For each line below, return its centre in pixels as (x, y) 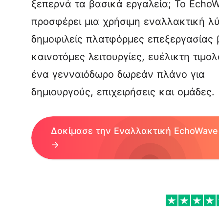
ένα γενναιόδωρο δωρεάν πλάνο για (118, 74)
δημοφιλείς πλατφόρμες (89, 39)
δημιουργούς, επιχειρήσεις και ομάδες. (123, 92)
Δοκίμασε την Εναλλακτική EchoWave (134, 131)
